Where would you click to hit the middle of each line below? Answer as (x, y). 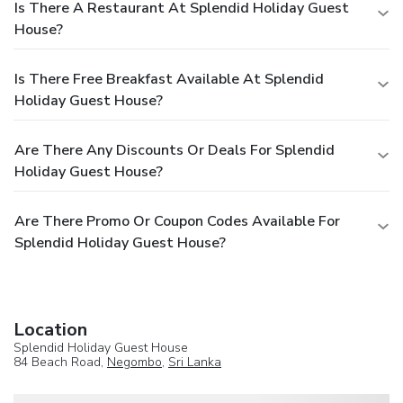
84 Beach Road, (60, 362)
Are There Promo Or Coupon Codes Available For (177, 221)
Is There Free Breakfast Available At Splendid (169, 79)
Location (50, 329)
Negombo (134, 362)
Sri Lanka (195, 362)
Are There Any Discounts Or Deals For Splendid (175, 150)
